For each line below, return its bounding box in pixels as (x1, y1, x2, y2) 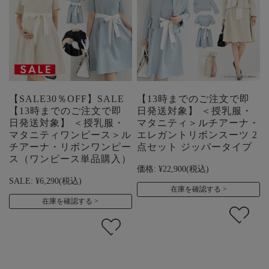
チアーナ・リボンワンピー (9, 141, 131, 152)
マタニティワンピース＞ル (9, 129, 131, 140)
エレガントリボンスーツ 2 (137, 129, 258, 140)
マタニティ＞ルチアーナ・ (137, 117, 260, 128)
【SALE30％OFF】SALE (9, 93, 124, 104)
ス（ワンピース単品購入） (9, 153, 131, 164)
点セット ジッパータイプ (137, 141, 253, 152)
